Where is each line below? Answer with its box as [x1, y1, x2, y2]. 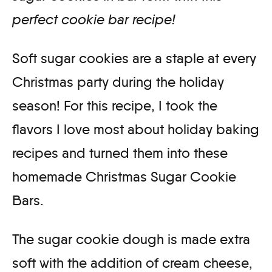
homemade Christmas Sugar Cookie [12, 168, 236, 185]
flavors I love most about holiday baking [12, 120, 259, 138]
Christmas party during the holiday [12, 73, 224, 90]
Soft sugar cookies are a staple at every [12, 49, 256, 67]
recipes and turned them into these [12, 144, 228, 161]
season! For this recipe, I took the [12, 97, 217, 114]
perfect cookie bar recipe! [12, 10, 179, 28]
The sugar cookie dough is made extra [12, 230, 250, 248]
